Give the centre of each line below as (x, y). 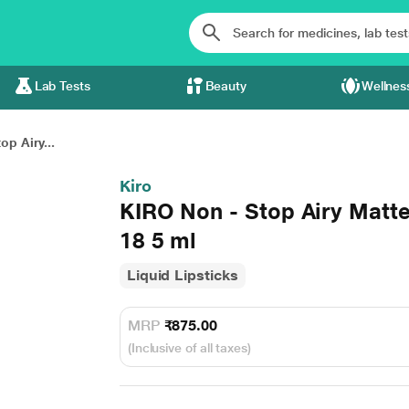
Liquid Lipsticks (182, 275)
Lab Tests (62, 86)
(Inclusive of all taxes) (189, 348)
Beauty (226, 86)
